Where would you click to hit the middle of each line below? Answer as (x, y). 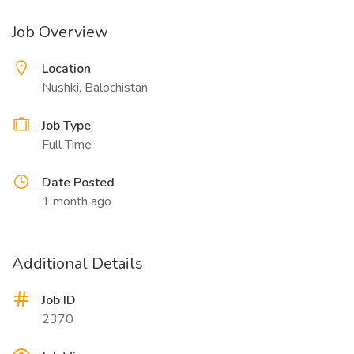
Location (66, 69)
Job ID (59, 300)
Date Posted (78, 183)
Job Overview (60, 32)
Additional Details (77, 264)
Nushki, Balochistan (95, 88)
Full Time (67, 145)
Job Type (66, 126)
